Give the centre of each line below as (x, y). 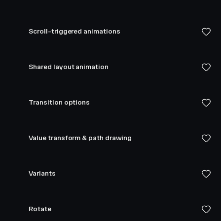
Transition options (59, 102)
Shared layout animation (69, 67)
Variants (42, 173)
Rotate (40, 209)
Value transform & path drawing (80, 138)
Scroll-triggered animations (74, 31)
